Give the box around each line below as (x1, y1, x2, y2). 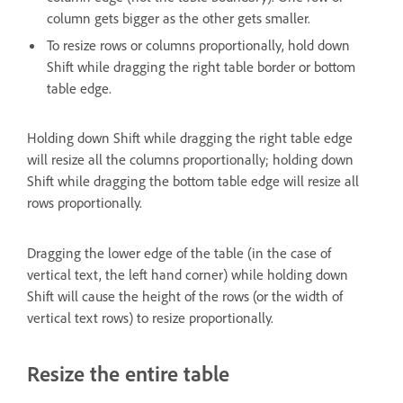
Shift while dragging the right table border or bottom (47, 57, 355, 76)
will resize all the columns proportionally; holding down (27, 149, 354, 168)
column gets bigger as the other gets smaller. (47, 8, 310, 27)
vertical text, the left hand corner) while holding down (27, 264, 348, 283)
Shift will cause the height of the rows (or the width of (27, 286, 343, 305)
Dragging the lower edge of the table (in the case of (27, 243, 331, 262)
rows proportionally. (27, 193, 142, 211)
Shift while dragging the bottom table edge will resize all (27, 171, 359, 190)
